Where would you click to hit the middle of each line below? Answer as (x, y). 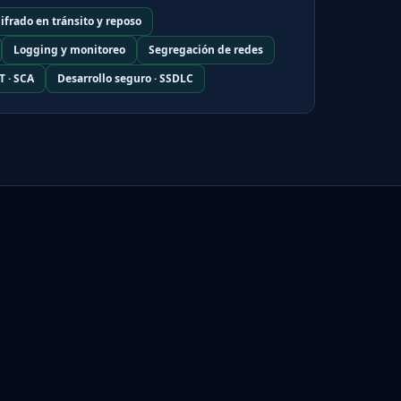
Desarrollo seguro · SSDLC (125, 78)
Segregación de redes (206, 49)
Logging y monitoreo (69, 49)
